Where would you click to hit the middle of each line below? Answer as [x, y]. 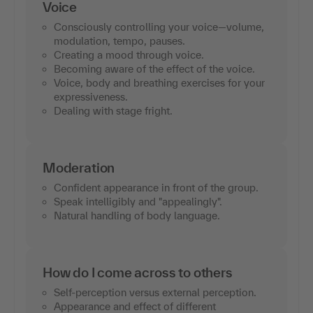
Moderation [79, 167]
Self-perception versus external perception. [155, 292]
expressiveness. [91, 96]
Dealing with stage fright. [113, 110]
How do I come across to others [138, 272]
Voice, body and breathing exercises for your [159, 82]
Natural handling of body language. [137, 215]
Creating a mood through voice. [129, 54]
